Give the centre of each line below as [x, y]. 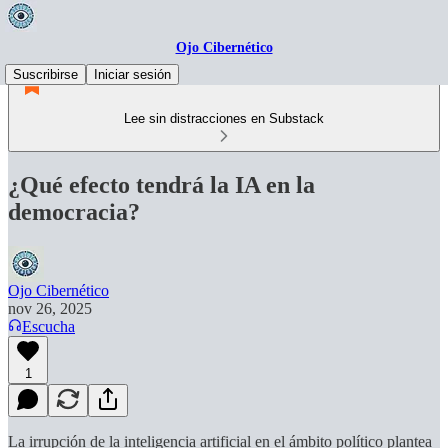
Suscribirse [45, 74]
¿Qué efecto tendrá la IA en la [161, 184]
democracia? [74, 211]
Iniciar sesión [132, 74]
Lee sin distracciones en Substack [224, 118]
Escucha [48, 326]
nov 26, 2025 [50, 308]
